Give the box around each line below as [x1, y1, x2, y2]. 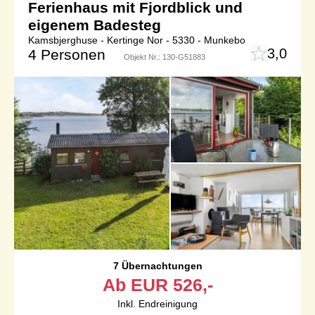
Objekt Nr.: [124, 52, 162, 61]
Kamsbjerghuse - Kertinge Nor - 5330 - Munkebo [28, 34, 245, 46]
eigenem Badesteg [28, 16, 161, 33]
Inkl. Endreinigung [117, 298, 198, 310]
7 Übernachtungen [112, 260, 202, 272]
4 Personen [28, 46, 105, 63]
